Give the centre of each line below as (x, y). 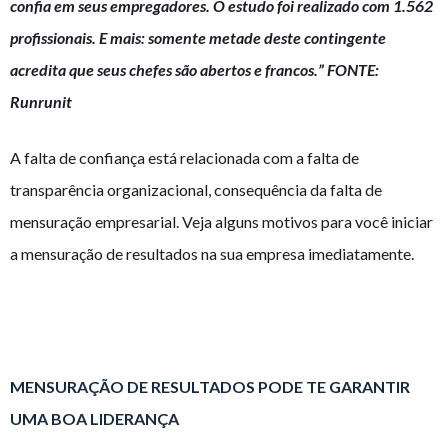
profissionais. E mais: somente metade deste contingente (198, 38)
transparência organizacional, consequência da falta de (196, 190)
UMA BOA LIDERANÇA (94, 419)
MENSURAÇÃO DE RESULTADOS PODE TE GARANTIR (210, 387)
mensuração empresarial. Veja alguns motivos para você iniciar (221, 222)
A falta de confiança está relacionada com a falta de (184, 158)
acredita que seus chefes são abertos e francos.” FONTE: (194, 70)
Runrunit (41, 102)
